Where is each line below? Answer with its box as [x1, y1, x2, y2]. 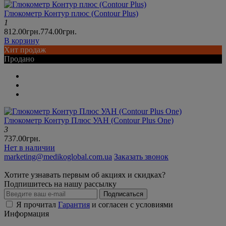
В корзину [4, 36, 39, 45]
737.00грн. [4, 134, 40, 143]
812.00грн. [4, 27, 40, 36]
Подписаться [103, 190, 143, 198]
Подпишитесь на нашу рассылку [4, 180, 117, 189]
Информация [4, 209, 49, 218]
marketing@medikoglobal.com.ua [4, 152, 112, 161]
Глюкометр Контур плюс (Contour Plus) [4, 9, 138, 18]
